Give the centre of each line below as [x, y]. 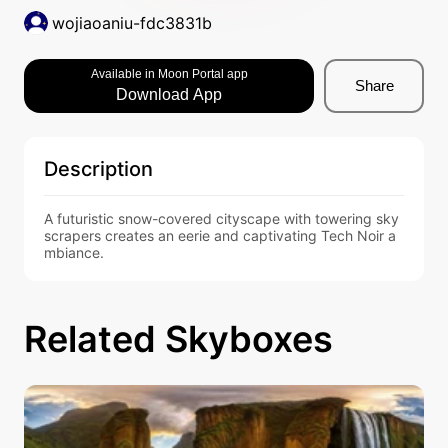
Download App [169, 94]
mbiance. [74, 252]
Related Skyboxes [178, 339]
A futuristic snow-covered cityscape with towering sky [221, 218]
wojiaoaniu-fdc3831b [132, 23]
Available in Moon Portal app [169, 74]
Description [98, 169]
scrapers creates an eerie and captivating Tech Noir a [220, 235]
